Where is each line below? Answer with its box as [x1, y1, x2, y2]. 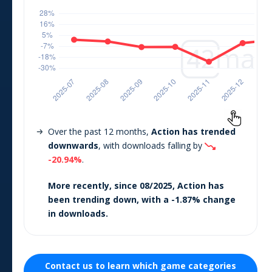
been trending [48, 193, 113, 205]
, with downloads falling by [98, 139, 205, 151]
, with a [137, 193, 171, 205]
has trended [180, 125, 236, 137]
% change [192, 193, 236, 205]
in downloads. [48, 207, 108, 219]
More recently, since [48, 179, 140, 191]
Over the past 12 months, [48, 125, 151, 137]
